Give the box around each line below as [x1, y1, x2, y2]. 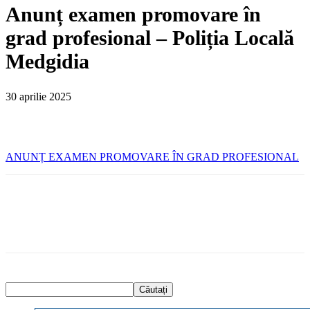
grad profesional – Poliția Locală [6, 26, 294, 49]
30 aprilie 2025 [6, 90, 71, 102]
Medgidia [6, 49, 89, 73]
